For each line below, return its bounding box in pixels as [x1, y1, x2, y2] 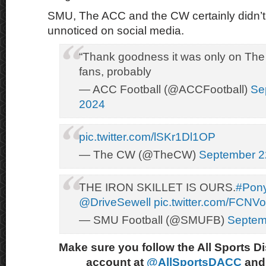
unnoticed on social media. [47, 24, 184, 37]
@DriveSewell [79, 196, 151, 208]
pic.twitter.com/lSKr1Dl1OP [79, 131, 216, 143]
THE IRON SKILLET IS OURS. [79, 181, 236, 194]
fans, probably [79, 65, 151, 78]
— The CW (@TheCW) [79, 148, 199, 161]
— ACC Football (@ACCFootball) [79, 83, 251, 96]
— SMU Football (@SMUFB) [79, 214, 227, 226]
